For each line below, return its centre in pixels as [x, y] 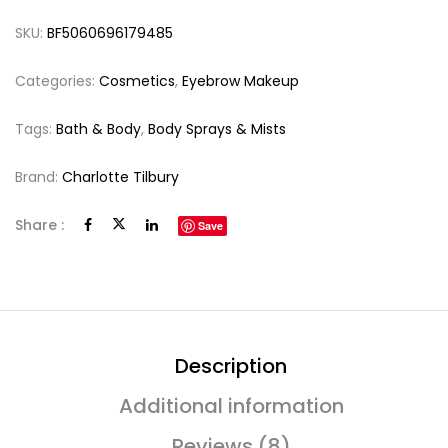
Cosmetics [137, 81]
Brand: [38, 177]
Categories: [57, 81]
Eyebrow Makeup [240, 81]
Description [231, 366]
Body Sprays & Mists [217, 129]
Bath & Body [98, 129]
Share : [39, 225]
